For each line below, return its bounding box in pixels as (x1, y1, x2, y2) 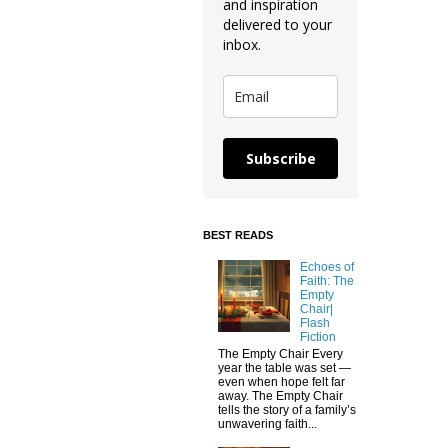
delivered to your (223, 14, 332, 34)
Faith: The (299, 274, 354, 289)
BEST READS (203, 228, 273, 241)
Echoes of (299, 260, 354, 275)
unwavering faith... (218, 416, 317, 431)
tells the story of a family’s (218, 402, 356, 417)
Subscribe (245, 148, 316, 168)
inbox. (223, 34, 261, 54)
